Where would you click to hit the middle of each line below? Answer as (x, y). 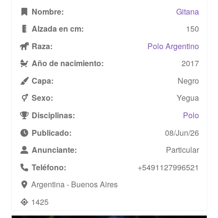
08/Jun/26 (182, 132)
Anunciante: (53, 149)
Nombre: (46, 11)
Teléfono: (48, 167)
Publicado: (50, 132)
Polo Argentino (173, 46)
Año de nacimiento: (66, 63)
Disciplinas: (52, 115)
